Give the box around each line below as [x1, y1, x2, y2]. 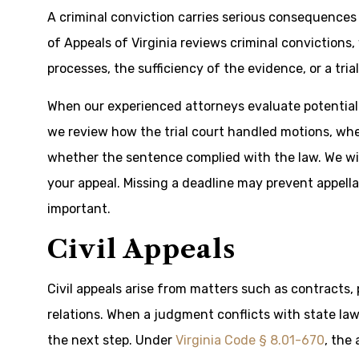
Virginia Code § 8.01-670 [175, 333, 325, 348]
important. [47, 201, 111, 216]
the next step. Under [47, 333, 175, 348]
